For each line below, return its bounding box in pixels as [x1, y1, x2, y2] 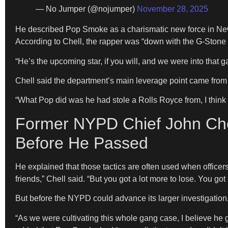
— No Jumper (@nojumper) [36, 5, 137, 14]
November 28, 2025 [137, 5, 208, 14]
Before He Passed [15, 133, 148, 152]
